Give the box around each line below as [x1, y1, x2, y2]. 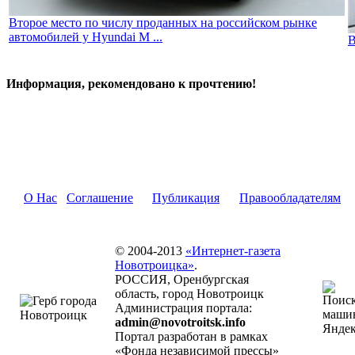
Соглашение [67, 191, 133, 204]
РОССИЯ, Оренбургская [115, 273, 249, 286]
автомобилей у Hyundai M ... [9, 29, 162, 44]
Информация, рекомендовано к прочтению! [6, 76, 256, 90]
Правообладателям [239, 191, 341, 204]
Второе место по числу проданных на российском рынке [9, 15, 317, 29]
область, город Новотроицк [115, 287, 264, 300]
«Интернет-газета [185, 244, 281, 258]
